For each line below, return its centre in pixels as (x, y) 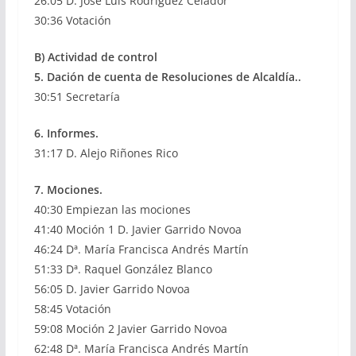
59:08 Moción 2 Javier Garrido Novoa (130, 329)
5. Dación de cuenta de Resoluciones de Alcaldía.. (167, 77)
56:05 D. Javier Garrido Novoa (112, 289)
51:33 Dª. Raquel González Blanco (123, 269)
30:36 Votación (72, 20)
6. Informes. (66, 133)
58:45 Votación (72, 309)
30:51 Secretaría (77, 97)
